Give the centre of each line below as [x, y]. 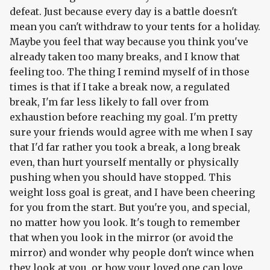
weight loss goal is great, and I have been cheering [132, 193]
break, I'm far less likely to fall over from [109, 102]
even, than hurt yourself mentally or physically [124, 162]
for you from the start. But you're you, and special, [130, 208]
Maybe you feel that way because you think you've [129, 42]
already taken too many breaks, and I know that [125, 57]
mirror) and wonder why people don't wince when [132, 253]
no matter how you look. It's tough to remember [125, 223]
